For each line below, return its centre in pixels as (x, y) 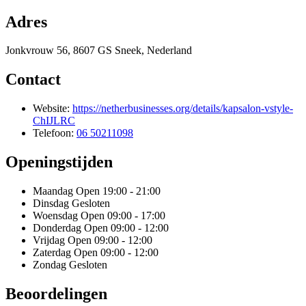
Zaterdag (52, 253)
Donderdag (57, 228)
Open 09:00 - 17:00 (123, 216)
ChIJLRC (54, 121)
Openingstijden (59, 162)
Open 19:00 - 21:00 (118, 191)
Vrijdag (49, 240)
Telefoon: (55, 133)
